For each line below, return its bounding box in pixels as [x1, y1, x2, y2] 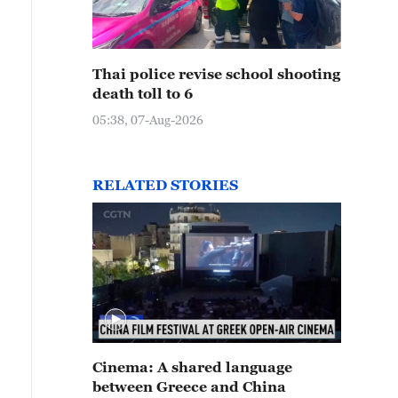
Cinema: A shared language [92, 359, 292, 375]
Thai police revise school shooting [92, 66, 340, 82]
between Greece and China [92, 378, 286, 394]
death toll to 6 [92, 85, 193, 101]
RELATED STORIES [92, 177, 238, 193]
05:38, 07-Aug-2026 [92, 112, 203, 127]
